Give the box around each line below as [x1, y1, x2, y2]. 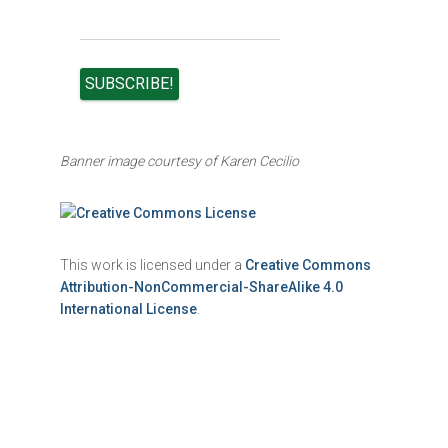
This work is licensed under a [60, 257, 245, 273]
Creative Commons [245, 257, 371, 273]
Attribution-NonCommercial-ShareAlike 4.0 [60, 279, 343, 295]
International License [60, 301, 197, 317]
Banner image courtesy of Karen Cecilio [60, 153, 299, 169]
